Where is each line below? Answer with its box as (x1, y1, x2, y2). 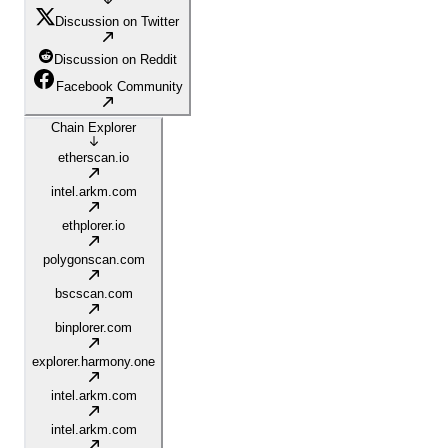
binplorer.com (55, 320, 132, 336)
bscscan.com (54, 286, 133, 302)
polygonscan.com (42, 252, 145, 268)
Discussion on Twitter (55, 14, 179, 30)
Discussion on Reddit (54, 52, 177, 68)
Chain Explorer (51, 120, 136, 136)
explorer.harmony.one (32, 354, 155, 370)
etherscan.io (58, 150, 129, 166)
